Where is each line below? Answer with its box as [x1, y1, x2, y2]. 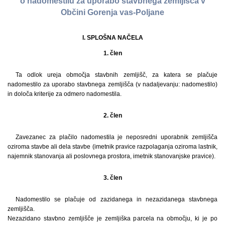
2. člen [103, 111, 122, 119]
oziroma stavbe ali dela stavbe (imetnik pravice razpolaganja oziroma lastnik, [8, 143, 217, 150]
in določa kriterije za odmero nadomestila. [8, 90, 122, 97]
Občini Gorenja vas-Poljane [61, 8, 164, 17]
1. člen [103, 49, 122, 57]
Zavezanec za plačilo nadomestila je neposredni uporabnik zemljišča [16, 133, 217, 141]
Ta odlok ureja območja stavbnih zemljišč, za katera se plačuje [16, 71, 217, 78]
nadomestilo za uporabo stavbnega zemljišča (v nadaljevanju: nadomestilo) [8, 80, 217, 88]
